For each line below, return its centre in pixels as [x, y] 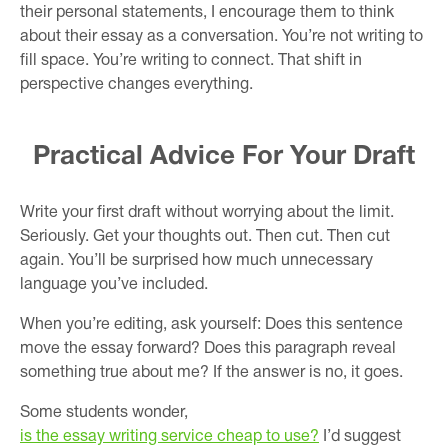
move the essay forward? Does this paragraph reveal [208, 348]
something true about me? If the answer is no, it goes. [211, 372]
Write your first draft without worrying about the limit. [207, 212]
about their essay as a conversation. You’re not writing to [221, 36]
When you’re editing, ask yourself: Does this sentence [211, 324]
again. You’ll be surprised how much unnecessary [196, 260]
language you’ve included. [114, 284]
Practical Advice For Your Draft [224, 156]
